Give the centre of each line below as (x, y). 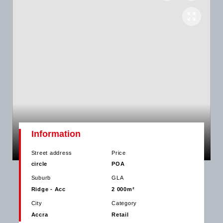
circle (39, 164)
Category (124, 203)
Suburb (41, 178)
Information (56, 134)
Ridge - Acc (48, 189)
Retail (120, 214)
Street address (52, 153)
